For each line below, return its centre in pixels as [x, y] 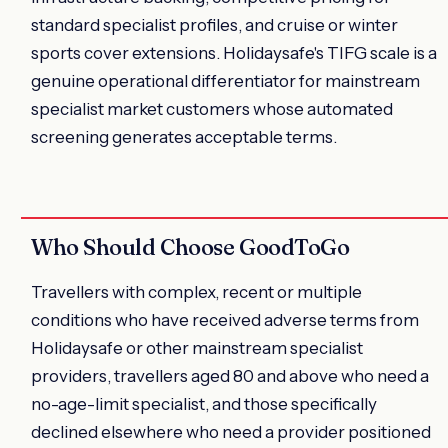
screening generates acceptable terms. [184, 136]
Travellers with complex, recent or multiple [196, 291]
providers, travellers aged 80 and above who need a [230, 375]
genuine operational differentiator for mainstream [225, 80]
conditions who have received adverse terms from [225, 319]
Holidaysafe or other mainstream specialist [197, 347]
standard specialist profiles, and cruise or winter [214, 24]
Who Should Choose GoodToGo [190, 246]
